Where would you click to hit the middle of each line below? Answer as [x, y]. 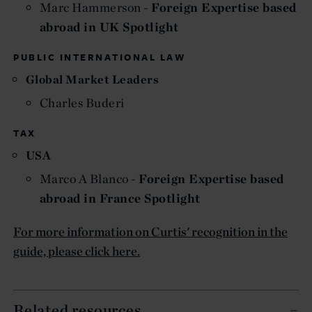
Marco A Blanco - [89, 178]
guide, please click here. [77, 251]
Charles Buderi [82, 102]
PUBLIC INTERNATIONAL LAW [99, 57]
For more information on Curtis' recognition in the [150, 231]
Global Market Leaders [93, 79]
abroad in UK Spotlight [109, 26]
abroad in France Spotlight [120, 198]
